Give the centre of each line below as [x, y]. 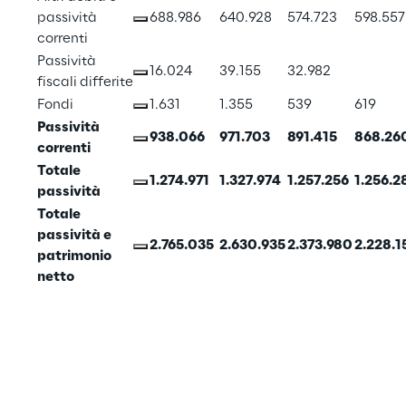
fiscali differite [85, 83]
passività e [76, 236]
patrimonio [76, 257]
